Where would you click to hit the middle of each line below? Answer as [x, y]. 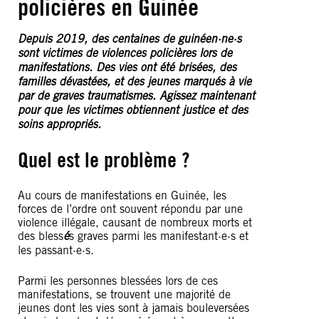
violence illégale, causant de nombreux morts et [135, 223]
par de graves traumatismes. [87, 96]
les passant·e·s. [56, 250]
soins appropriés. [59, 125]
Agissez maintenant [207, 96]
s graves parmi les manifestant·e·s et [159, 236]
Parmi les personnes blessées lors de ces [118, 281]
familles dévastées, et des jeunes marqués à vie [135, 82]
